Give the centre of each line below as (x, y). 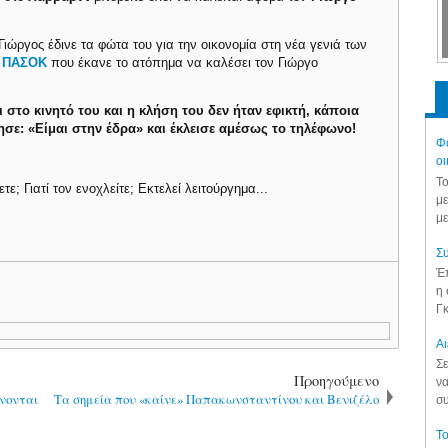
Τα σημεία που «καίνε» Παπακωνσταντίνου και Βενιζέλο (216, 398)
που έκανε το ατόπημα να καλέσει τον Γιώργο (183, 62)
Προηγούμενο (336, 380)
